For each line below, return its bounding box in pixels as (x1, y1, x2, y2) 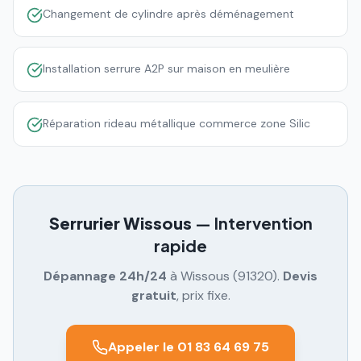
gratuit (131, 287, 176, 304)
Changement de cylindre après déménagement (43, 6, 294, 21)
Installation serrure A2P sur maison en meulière (43, 61, 290, 76)
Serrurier (48, 213, 123, 233)
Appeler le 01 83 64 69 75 (108, 338, 269, 355)
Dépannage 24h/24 (44, 268, 167, 284)
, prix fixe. (176, 287, 230, 304)
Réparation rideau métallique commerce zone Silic (43, 116, 310, 131)
